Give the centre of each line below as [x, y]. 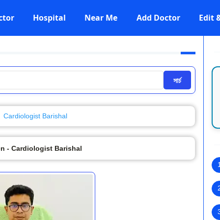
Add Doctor [158, 18]
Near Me [101, 18]
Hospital [49, 18]
